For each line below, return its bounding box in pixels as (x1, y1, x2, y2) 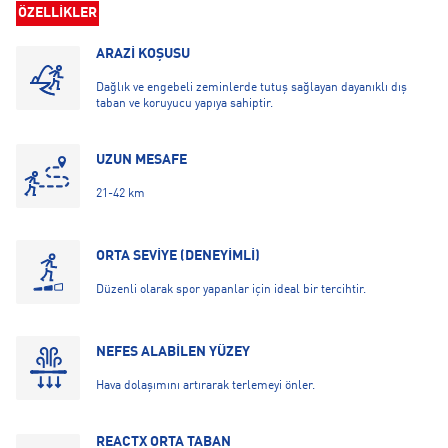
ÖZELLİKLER (18, 6, 97, 20)
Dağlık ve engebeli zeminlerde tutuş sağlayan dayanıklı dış (96, 82, 407, 94)
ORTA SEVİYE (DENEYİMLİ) (96, 249, 260, 263)
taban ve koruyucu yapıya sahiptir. (96, 98, 273, 110)
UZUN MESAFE (96, 153, 187, 167)
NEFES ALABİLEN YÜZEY (96, 345, 250, 359)
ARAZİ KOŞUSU (96, 47, 190, 61)
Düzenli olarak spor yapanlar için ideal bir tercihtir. (96, 284, 366, 296)
